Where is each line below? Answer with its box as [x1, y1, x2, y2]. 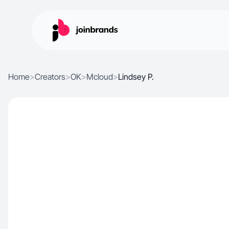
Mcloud [86, 72, 113, 82]
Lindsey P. [118, 72, 154, 82]
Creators [35, 72, 65, 82]
